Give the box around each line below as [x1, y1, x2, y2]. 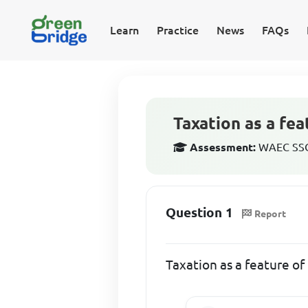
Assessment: [190, 141, 256, 153]
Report [254, 208, 287, 219]
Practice [156, 24, 199, 36]
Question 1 [166, 205, 234, 220]
